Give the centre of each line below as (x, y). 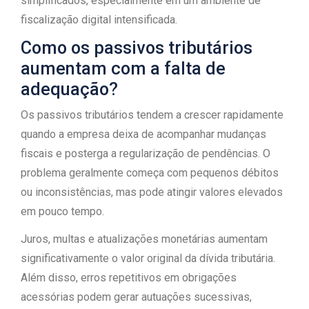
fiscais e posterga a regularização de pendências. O (146, 153)
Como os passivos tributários (137, 48)
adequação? (69, 89)
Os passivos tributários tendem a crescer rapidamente (152, 115)
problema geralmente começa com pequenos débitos (150, 173)
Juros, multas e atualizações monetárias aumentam (144, 239)
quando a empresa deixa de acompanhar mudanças (143, 134)
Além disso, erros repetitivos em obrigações (129, 278)
